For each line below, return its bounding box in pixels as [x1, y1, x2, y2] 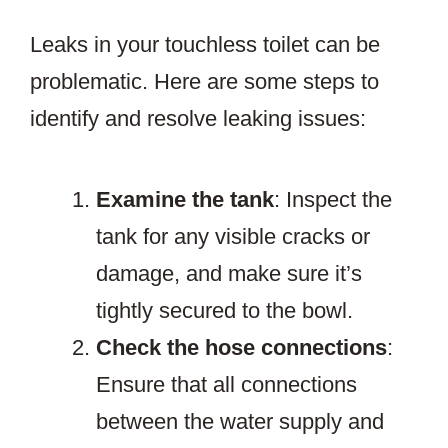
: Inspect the [274, 187, 392, 213]
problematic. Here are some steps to [30, 69, 379, 95]
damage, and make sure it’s [96, 261, 362, 287]
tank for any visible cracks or [96, 224, 370, 250]
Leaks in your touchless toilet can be [30, 32, 380, 58]
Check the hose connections [96, 335, 387, 361]
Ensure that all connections [96, 372, 357, 398]
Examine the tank [96, 187, 274, 213]
